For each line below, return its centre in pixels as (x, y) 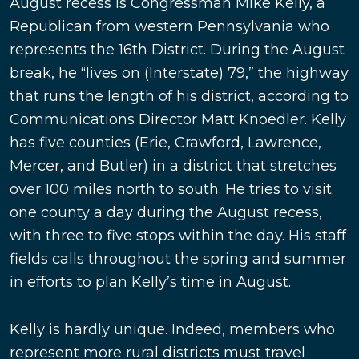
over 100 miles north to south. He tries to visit (171, 190)
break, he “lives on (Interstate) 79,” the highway (179, 73)
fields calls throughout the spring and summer (178, 259)
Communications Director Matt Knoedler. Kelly (178, 120)
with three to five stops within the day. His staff (178, 236)
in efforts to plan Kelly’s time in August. (150, 282)
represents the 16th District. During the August (177, 50)
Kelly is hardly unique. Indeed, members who (172, 330)
